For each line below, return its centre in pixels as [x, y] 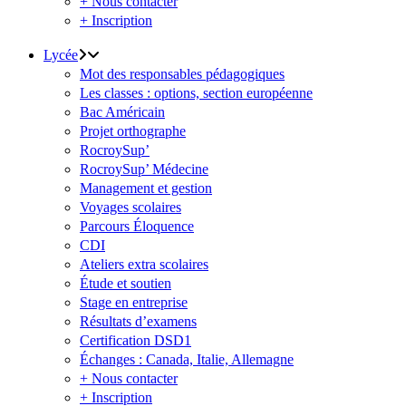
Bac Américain [122, 112]
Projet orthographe [133, 131]
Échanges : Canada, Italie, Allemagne [187, 359]
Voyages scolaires [130, 207]
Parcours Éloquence [137, 226]
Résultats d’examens [138, 321]
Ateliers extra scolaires [144, 264]
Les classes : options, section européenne [196, 93]
